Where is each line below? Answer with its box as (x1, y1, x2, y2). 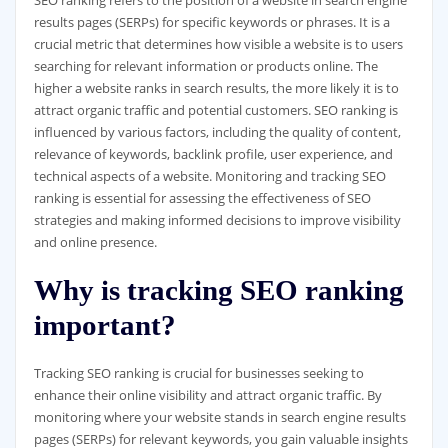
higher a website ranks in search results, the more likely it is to (33, 79, 399, 98)
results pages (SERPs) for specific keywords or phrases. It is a (33, 13, 390, 32)
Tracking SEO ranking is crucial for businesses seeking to (33, 363, 364, 382)
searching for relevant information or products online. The (33, 57, 378, 76)
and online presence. (33, 233, 157, 252)
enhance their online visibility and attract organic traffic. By (33, 385, 382, 404)
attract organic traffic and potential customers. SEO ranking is (33, 101, 398, 120)
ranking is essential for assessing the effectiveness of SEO (33, 189, 371, 208)
